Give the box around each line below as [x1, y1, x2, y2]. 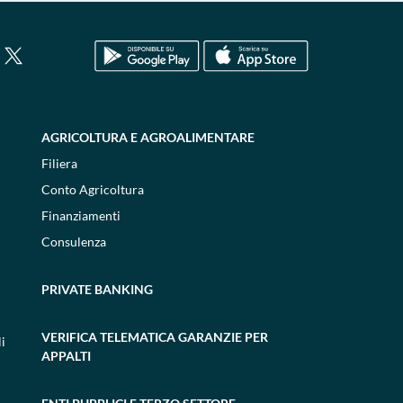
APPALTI [40, 348, 91, 363]
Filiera [40, 156, 77, 171]
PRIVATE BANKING [40, 282, 153, 297]
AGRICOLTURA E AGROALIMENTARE [40, 130, 255, 145]
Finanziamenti [40, 208, 121, 223]
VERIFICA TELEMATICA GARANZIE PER [40, 329, 268, 345]
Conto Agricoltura [40, 182, 144, 197]
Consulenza [40, 234, 106, 249]
